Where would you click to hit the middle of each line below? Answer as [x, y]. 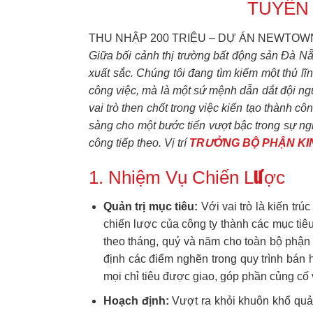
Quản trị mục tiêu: [151, 207]
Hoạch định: [136, 300]
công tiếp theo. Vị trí [139, 143]
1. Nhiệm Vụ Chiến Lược [187, 177]
